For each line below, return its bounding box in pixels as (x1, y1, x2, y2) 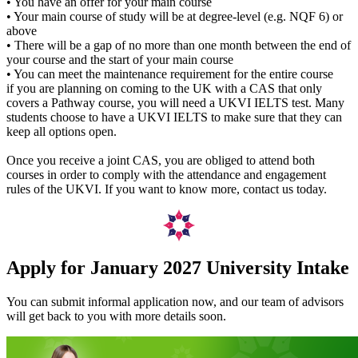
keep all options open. (6, 125, 117, 139)
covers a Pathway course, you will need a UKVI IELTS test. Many (6, 96, 344, 110)
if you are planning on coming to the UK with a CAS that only (6, 82, 322, 96)
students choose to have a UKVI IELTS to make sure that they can (6, 110, 342, 125)
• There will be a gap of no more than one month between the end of (6, 38, 351, 53)
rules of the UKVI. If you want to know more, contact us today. (6, 182, 327, 197)
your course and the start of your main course (6, 53, 233, 67)
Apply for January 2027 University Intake (6, 257, 349, 278)
